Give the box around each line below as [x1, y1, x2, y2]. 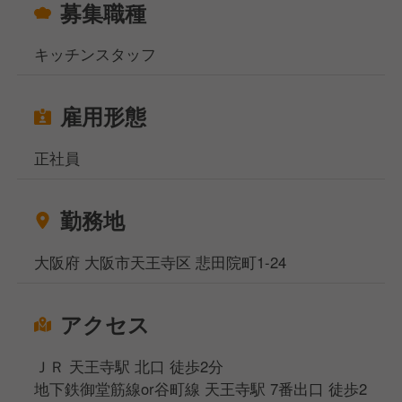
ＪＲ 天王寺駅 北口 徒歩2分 [34, 355, 224, 378]
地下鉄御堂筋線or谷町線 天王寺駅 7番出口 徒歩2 [34, 378, 368, 400]
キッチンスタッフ [34, 43, 157, 66]
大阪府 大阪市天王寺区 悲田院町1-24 [34, 251, 287, 274]
